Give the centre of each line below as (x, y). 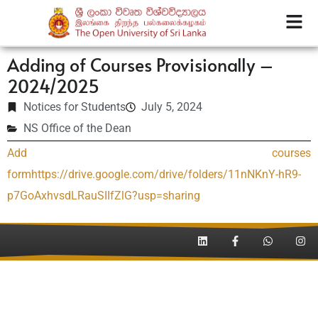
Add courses (159, 153)
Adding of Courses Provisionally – (141, 64)
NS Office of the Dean (77, 128)
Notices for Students (74, 106)
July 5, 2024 (172, 106)
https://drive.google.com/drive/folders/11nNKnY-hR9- (166, 174)
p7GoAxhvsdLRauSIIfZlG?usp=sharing (104, 195)
